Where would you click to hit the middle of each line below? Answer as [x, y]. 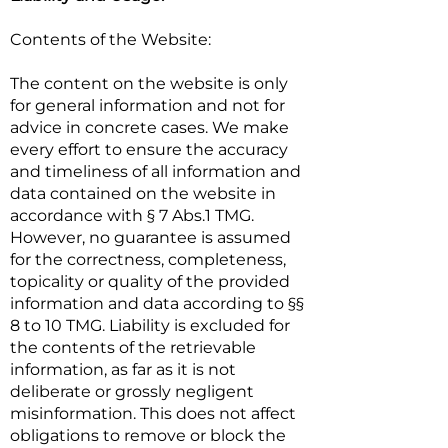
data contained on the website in [143, 193]
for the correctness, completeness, [148, 259]
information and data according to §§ [157, 303]
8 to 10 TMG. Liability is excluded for [150, 325]
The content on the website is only [149, 83]
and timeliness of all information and [155, 171]
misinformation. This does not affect [153, 413]
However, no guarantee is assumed [150, 237]
